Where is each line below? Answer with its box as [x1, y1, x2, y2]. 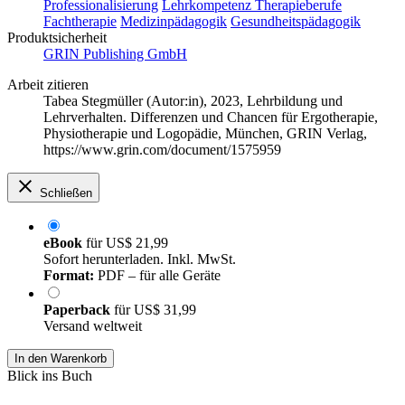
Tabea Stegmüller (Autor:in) [43, 93, 203, 109]
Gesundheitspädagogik [231, 14, 361, 30]
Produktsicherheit [7, 30, 107, 46]
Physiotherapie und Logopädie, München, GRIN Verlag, [43, 126, 367, 142]
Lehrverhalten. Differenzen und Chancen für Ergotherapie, [43, 109, 378, 126]
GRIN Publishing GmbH [43, 46, 187, 62]
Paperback [43, 302, 114, 318]
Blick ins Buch [7, 368, 92, 384]
